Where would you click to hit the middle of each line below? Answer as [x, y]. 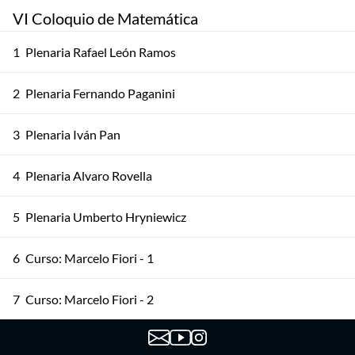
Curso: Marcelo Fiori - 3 [90, 340]
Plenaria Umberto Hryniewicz [106, 217]
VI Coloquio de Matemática [105, 18]
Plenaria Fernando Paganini [100, 93]
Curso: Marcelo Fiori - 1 [90, 258]
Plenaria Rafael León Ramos [101, 52]
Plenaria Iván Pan [73, 134]
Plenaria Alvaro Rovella [89, 176]
